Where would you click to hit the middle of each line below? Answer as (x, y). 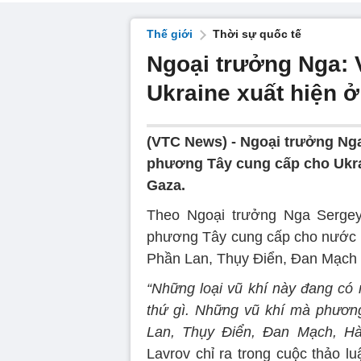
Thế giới (170, 34)
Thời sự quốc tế (257, 34)
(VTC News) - (193, 142)
